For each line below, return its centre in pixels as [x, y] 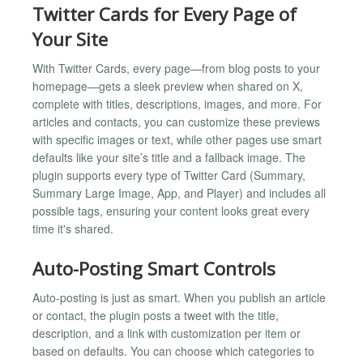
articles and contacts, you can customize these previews [176, 122]
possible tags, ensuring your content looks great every [171, 211]
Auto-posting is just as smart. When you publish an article [179, 298]
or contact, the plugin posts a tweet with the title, [156, 316]
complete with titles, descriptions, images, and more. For [177, 104]
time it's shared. [73, 229]
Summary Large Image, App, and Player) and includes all [179, 193]
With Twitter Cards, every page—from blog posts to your [176, 68]
